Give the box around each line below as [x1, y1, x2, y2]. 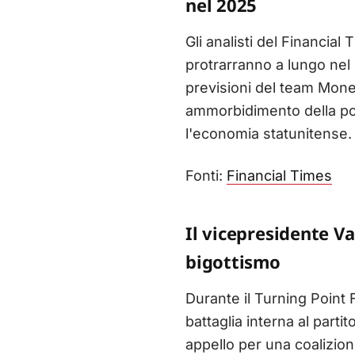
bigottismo [185, 250, 281, 274]
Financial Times [227, 167, 332, 185]
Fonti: [185, 167, 227, 185]
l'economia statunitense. [185, 125, 352, 143]
